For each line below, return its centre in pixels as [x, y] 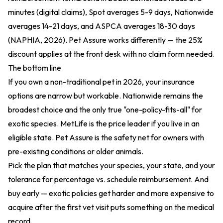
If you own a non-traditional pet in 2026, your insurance [101, 82]
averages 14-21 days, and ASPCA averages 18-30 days [102, 26]
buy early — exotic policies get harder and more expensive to [111, 193]
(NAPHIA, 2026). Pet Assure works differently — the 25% [105, 40]
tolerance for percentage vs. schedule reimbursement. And [108, 179]
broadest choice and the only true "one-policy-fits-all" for [105, 110]
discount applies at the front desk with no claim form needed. [111, 54]
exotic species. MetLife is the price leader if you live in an [104, 123]
